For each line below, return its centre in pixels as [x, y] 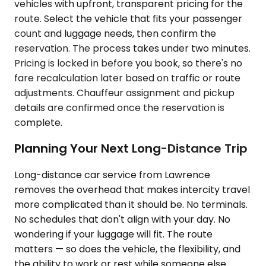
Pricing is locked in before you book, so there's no [128, 63]
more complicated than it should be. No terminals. [131, 204]
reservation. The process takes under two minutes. [132, 48]
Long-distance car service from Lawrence [112, 175]
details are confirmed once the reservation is [119, 107]
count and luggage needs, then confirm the [115, 33]
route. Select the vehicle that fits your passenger [128, 18]
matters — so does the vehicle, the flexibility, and [127, 249]
